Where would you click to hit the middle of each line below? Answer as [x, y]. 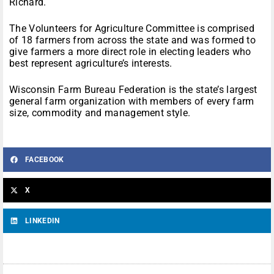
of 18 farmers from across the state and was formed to [132, 40]
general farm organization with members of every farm [132, 102]
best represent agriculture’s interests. [91, 64]
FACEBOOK [45, 160]
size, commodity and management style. [100, 113]
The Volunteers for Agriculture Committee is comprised [132, 29]
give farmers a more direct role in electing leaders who [130, 52]
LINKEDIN [43, 221]
